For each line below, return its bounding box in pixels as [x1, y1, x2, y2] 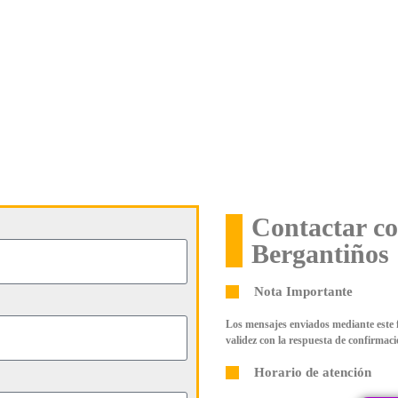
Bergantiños [251, 238, 389, 268]
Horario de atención [254, 364, 371, 379]
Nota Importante [254, 283, 353, 298]
